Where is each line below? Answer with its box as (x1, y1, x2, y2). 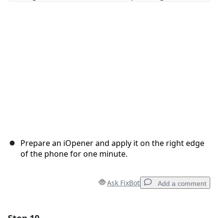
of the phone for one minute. (20, 148, 127, 160)
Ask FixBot (107, 178, 140, 188)
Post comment (150, 27, 192, 35)
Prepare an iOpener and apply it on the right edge (20, 138, 204, 149)
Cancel (119, 27, 139, 35)
